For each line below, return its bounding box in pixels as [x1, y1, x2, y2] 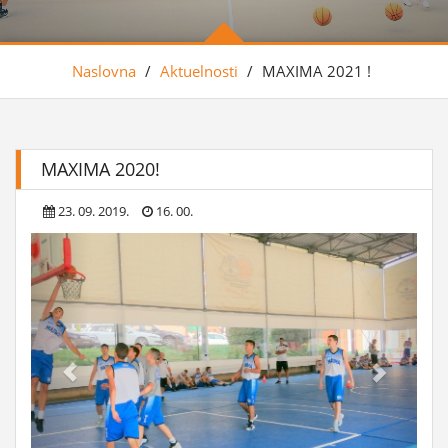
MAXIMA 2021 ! [262, 61, 371, 81]
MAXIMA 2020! [41, 157, 160, 181]
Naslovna [72, 61, 136, 81]
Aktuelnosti [160, 61, 238, 81]
